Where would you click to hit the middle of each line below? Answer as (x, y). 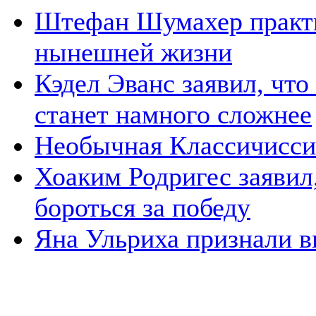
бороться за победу (142, 207)
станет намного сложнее (173, 114)
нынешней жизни (133, 52)
